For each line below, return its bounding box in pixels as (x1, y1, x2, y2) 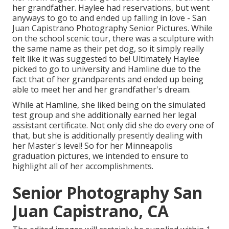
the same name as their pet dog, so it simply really (12, 42, 204, 54)
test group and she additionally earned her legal (12, 109, 196, 121)
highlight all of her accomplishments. (12, 160, 153, 172)
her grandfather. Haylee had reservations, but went (12, 2, 210, 13)
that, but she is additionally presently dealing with (12, 129, 202, 141)
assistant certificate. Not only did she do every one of (12, 119, 214, 131)
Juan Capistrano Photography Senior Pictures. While (12, 22, 213, 34)
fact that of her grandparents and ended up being (12, 73, 203, 85)
